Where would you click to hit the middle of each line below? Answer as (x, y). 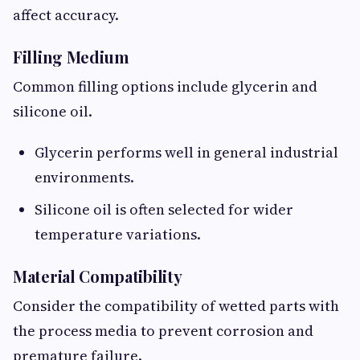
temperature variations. (118, 235)
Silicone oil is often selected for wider (164, 210)
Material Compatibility (98, 276)
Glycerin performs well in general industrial (186, 153)
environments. (84, 178)
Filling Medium (71, 57)
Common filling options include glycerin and (165, 87)
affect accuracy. (66, 15)
